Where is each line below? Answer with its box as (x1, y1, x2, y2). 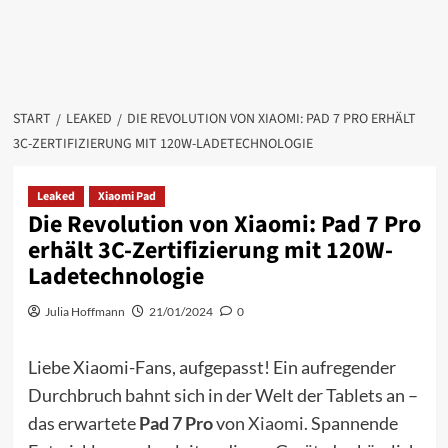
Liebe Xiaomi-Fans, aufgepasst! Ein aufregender (27, 356, 396, 378)
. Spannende (303, 412, 398, 434)
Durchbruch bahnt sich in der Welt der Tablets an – (27, 384, 418, 406)
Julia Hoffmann (44, 304, 125, 319)
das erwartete (27, 412, 139, 434)
